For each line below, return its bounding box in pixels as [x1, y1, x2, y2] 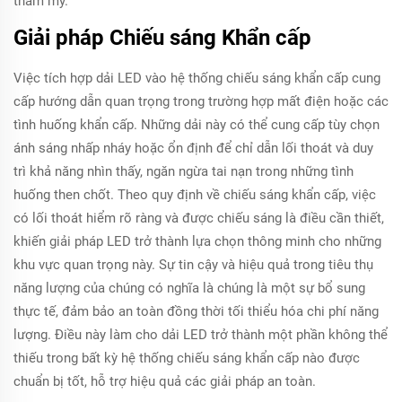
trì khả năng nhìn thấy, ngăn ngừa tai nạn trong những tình [13, 163, 354, 179]
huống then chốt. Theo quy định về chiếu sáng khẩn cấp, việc [13, 187, 376, 203]
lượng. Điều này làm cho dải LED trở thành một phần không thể [13, 327, 388, 343]
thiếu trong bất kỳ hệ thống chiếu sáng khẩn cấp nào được [13, 350, 360, 366]
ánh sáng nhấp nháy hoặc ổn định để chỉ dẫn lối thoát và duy [13, 140, 373, 156]
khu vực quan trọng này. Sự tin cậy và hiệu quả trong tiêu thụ [13, 257, 373, 273]
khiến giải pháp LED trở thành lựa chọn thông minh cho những [13, 233, 381, 249]
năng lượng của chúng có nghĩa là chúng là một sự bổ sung [13, 280, 365, 296]
